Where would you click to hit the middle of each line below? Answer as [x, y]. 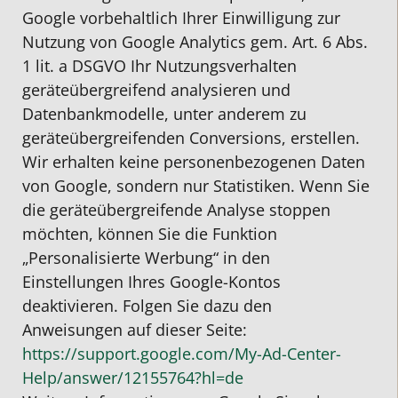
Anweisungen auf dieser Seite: [135, 329]
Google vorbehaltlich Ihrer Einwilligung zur [181, 17]
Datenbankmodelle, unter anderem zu [164, 113]
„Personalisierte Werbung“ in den [146, 257]
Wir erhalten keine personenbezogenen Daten [194, 161]
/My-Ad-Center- [285, 353]
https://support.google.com [125, 353]
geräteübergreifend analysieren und [156, 89]
